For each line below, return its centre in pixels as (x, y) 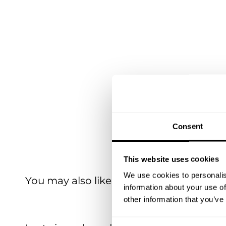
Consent (188, 126)
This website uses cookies (171, 159)
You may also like (68, 180)
